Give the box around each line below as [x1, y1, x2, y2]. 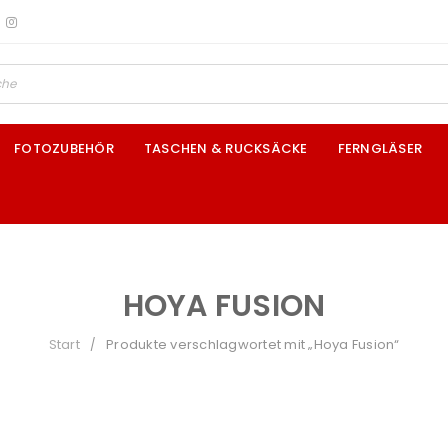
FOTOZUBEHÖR [14, 139, 114, 158]
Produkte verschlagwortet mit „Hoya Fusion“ [106, 335, 400, 354]
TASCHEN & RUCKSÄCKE [143, 139, 308, 158]
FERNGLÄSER [337, 139, 422, 158]
